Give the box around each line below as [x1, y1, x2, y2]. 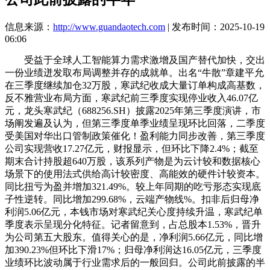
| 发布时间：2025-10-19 [165, 21, 265, 32]
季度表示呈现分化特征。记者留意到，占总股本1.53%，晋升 [5, 219, 261, 230]
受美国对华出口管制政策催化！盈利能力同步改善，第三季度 [5, 130, 265, 141]
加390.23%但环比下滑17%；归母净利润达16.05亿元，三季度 [5, 244, 262, 255]
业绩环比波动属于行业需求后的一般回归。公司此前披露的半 [5, 257, 265, 268]
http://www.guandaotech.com [53, 21, 165, 32]
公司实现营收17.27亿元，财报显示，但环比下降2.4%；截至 [5, 143, 259, 154]
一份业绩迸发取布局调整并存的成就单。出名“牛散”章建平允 [5, 67, 264, 78]
